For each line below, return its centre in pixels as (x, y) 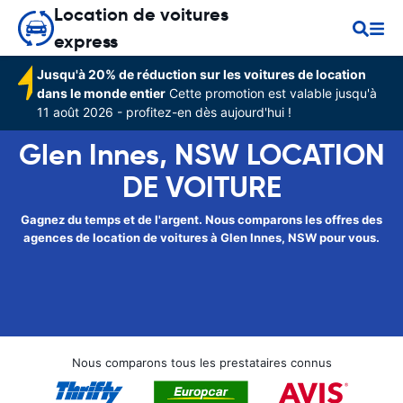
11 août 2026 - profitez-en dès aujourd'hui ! (165, 112)
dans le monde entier (102, 93)
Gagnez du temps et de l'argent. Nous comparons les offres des (201, 219)
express (86, 41)
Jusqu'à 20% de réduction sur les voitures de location (202, 74)
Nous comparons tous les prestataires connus (201, 363)
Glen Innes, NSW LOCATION (201, 155)
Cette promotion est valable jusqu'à (272, 93)
